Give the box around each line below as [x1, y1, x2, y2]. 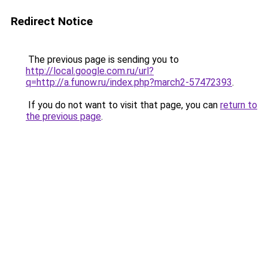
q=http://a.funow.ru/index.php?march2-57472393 [26, 77, 232, 88]
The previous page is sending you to [26, 54, 179, 65]
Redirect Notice [11, 14, 93, 28]
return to [220, 99, 257, 111]
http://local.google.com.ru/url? [26, 65, 154, 77]
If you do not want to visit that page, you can [26, 99, 220, 111]
